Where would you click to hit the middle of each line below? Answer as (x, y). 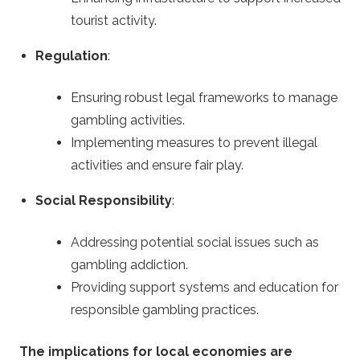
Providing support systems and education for (205, 288)
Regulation (72, 56)
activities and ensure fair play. (157, 166)
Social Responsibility (104, 201)
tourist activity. (114, 21)
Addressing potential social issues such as (195, 243)
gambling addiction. (129, 265)
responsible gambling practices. (165, 310)
